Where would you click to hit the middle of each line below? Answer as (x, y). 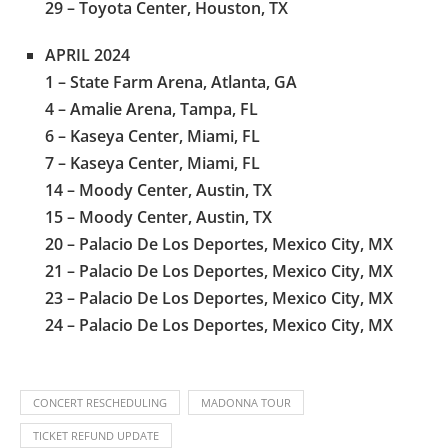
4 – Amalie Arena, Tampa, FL (151, 108)
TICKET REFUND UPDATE (96, 435)
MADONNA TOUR (246, 402)
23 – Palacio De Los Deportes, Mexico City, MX (219, 297)
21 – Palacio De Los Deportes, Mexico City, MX (219, 270)
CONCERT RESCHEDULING (100, 402)
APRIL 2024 (87, 54)
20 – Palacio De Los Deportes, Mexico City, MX (219, 243)
